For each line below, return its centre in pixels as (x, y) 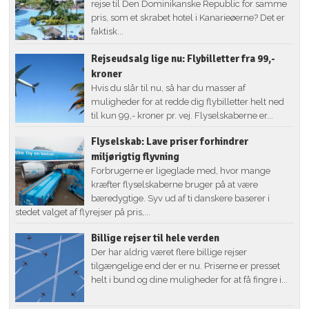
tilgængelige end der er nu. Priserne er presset (186, 266)
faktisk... (108, 32)
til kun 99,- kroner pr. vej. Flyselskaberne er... (182, 116)
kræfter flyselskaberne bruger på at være (175, 185)
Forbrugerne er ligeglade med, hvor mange (181, 171)
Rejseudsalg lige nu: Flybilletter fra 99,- (183, 59)
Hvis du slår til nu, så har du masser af (169, 88)
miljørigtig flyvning (136, 157)
